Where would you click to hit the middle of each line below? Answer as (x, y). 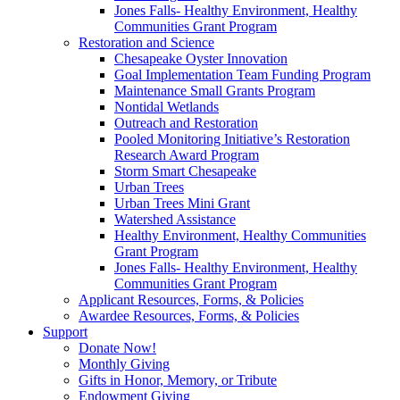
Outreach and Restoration (186, 122)
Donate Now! (117, 347)
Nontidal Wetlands (167, 106)
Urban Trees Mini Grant (182, 203)
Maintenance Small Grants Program (215, 90)
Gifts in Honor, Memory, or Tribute (178, 379)
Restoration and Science (146, 42)
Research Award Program (187, 154)
